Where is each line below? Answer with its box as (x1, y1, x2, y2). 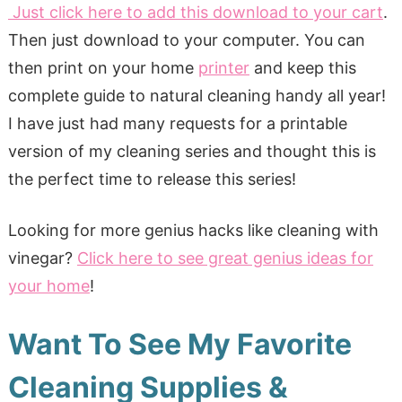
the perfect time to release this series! (7, 169, 296, 188)
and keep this (249, 57, 356, 77)
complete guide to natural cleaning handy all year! (7, 85, 386, 105)
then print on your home (7, 57, 198, 77)
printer (197, 57, 249, 77)
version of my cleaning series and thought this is (7, 141, 376, 161)
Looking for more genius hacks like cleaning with (7, 220, 379, 240)
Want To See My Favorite (7, 326, 352, 362)
